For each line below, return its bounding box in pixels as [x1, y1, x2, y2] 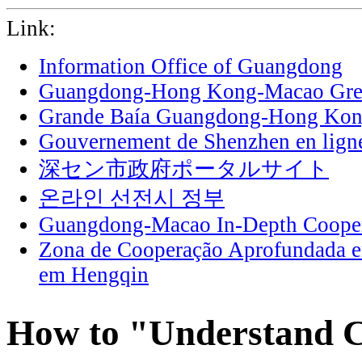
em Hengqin [39, 263, 149, 287]
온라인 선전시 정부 [39, 186, 225, 210]
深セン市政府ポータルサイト [39, 157, 329, 181]
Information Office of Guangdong [39, 54, 343, 78]
